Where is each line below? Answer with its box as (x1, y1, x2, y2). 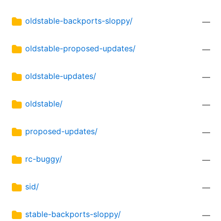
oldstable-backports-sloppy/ (25, 16, 133, 26)
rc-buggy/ (25, 154, 62, 164)
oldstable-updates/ (25, 71, 96, 81)
